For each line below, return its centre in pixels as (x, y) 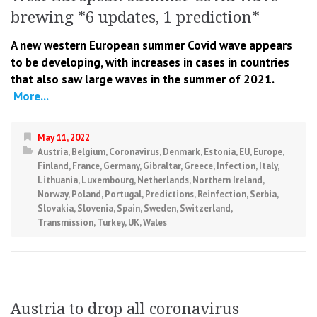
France (86, 166)
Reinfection (222, 195)
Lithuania (58, 180)
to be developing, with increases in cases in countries (150, 63)
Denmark (181, 152)
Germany (121, 166)
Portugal (123, 195)
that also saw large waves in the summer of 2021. (142, 80)
